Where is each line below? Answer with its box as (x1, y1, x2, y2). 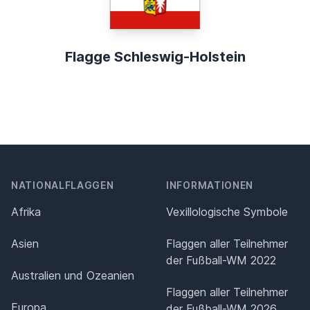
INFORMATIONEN (166, 179, 254, 192)
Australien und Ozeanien (11, 268, 134, 283)
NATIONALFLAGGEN (11, 179, 114, 192)
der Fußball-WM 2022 (166, 253, 276, 268)
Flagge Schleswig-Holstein (64, 48, 246, 66)
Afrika (11, 205, 41, 219)
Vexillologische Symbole (166, 205, 288, 219)
